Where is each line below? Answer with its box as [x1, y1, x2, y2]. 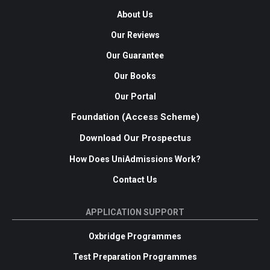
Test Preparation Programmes [73, 251, 197, 262]
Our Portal [114, 91, 156, 101]
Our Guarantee [106, 50, 164, 60]
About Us [117, 9, 153, 19]
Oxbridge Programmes [89, 231, 181, 241]
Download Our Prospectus [79, 132, 191, 143]
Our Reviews [110, 30, 160, 40]
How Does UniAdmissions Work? [69, 154, 201, 164]
